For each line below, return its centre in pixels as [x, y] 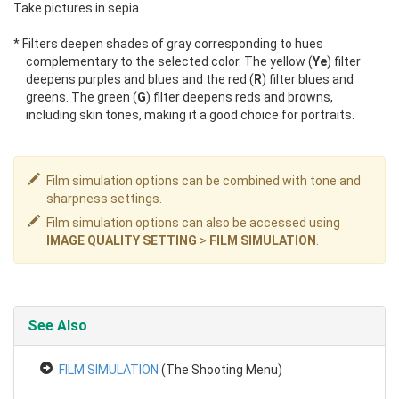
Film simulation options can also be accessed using [193, 222]
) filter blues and [308, 79]
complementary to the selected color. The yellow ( [169, 61]
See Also [57, 325]
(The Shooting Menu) [220, 369]
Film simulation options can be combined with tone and [204, 180]
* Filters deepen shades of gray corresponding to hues [168, 43]
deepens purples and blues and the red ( [140, 79]
